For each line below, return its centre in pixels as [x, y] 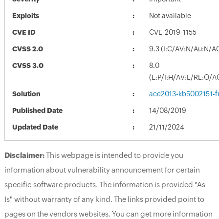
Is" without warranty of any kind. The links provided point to [104, 199]
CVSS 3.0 [28, 65]
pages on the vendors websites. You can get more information [108, 214]
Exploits [25, 15]
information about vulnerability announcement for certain [102, 170]
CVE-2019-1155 [173, 32]
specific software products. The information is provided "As [105, 184]
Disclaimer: [24, 155]
